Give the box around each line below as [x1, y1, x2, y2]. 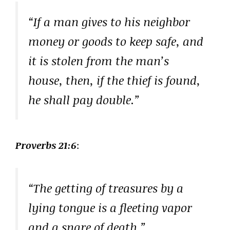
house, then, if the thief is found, [28, 71, 200, 88]
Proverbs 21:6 [15, 138, 76, 152]
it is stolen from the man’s [28, 52, 169, 69]
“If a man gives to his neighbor [28, 13, 190, 30]
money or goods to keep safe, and [28, 32, 203, 49]
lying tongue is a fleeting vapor [28, 199, 192, 216]
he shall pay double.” [28, 91, 140, 108]
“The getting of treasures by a [28, 180, 183, 197]
